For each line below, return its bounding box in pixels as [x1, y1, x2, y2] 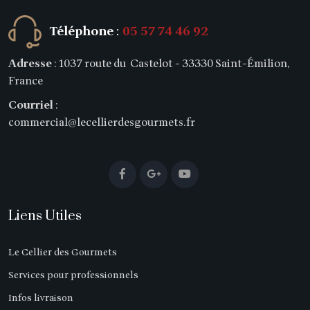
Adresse [8, 55, 52, 73]
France [8, 73, 45, 90]
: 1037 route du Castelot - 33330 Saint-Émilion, [52, 55, 289, 73]
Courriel [8, 97, 53, 114]
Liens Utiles [8, 208, 82, 226]
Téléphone [50, 22, 113, 42]
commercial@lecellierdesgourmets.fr [8, 114, 195, 131]
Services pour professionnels [8, 268, 138, 283]
